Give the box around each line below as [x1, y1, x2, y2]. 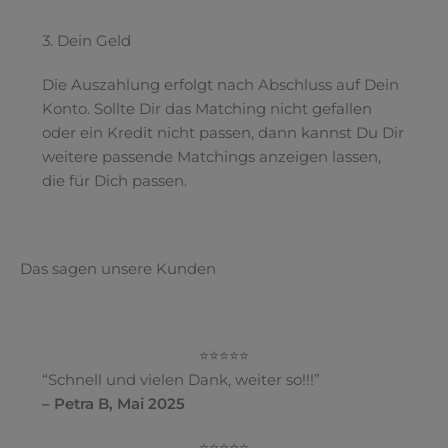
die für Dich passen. [41, 171, 187, 190]
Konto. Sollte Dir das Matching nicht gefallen [41, 99, 372, 118]
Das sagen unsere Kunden [20, 259, 216, 278]
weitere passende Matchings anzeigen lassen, [41, 147, 381, 166]
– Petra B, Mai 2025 [41, 395, 185, 414]
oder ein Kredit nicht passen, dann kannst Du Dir [41, 123, 404, 142]
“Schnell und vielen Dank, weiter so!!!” [41, 371, 320, 390]
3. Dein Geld [41, 31, 131, 50]
